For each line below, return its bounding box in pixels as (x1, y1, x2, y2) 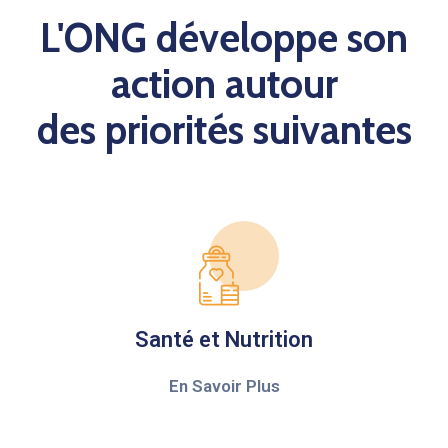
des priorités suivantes (36, 105, 412, 155)
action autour (110, 59, 338, 109)
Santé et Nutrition (135, 327, 313, 353)
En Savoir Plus (168, 376, 280, 397)
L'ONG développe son (40, 13, 408, 63)
